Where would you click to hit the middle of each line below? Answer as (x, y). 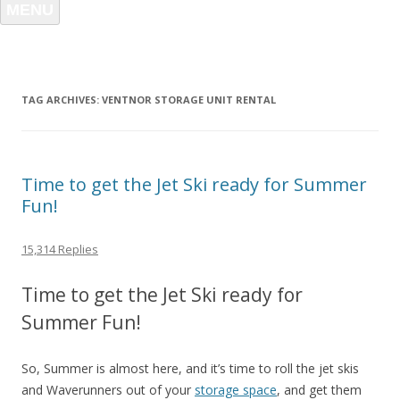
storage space (236, 390)
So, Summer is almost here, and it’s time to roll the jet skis (190, 368)
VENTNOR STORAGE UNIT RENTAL (189, 100)
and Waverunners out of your (108, 390)
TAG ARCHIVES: (62, 100)
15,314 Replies (60, 249)
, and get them (319, 390)
